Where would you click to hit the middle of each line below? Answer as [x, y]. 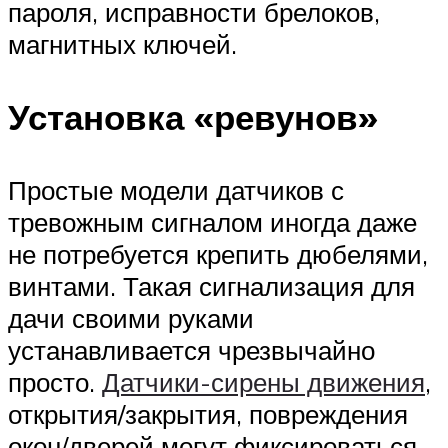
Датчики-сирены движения [263, 382]
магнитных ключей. [122, 43]
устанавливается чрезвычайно [191, 350]
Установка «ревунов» [193, 117]
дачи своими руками [131, 318]
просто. [55, 382]
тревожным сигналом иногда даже [212, 222]
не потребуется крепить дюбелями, [218, 254]
